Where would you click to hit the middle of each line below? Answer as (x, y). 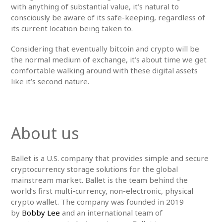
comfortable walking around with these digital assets (104, 71)
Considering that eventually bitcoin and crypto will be (105, 49)
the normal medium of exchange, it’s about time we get (109, 60)
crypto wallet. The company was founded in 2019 (97, 202)
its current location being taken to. (72, 28)
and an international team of (112, 213)
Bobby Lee (41, 213)
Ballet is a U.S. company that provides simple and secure (110, 158)
